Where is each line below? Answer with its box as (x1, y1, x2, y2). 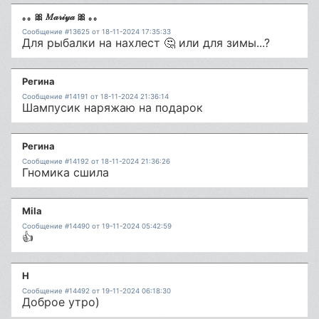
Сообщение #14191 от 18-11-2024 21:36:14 (22, 93, 169, 100)
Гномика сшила (22, 165, 109, 179)
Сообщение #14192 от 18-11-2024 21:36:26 (22, 157, 170, 165)
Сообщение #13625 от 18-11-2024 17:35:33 (22, 28, 171, 36)
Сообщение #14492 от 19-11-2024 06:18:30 (22, 287, 171, 295)
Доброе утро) (22, 295, 100, 309)
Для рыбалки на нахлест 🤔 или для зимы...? (22, 36, 270, 50)
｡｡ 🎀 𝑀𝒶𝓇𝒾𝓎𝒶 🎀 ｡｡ (22, 11, 98, 22)
